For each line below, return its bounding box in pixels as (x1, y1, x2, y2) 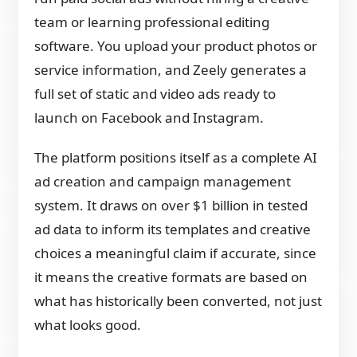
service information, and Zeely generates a (34, 61, 308, 80)
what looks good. (34, 316, 142, 335)
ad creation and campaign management (34, 172, 292, 191)
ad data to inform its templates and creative (34, 220, 312, 239)
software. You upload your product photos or (34, 37, 318, 56)
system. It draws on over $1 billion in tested (34, 196, 308, 215)
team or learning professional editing (34, 13, 270, 32)
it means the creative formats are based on (34, 268, 308, 287)
